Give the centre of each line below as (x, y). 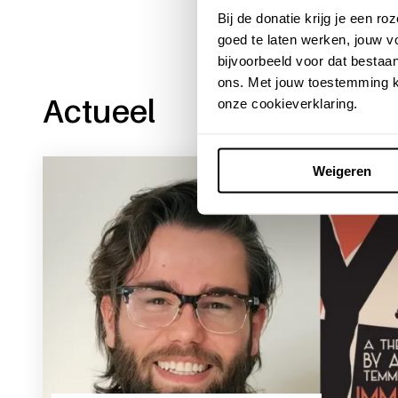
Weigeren (342, 171)
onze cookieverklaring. (287, 103)
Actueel (99, 110)
